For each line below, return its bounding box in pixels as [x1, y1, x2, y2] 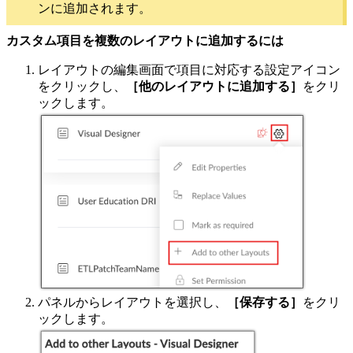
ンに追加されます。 [38, 2, 154, 16]
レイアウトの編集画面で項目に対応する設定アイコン [38, 63, 340, 77]
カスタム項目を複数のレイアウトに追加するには [6, 34, 284, 48]
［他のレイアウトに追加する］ [126, 80, 303, 94]
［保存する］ [227, 295, 303, 310]
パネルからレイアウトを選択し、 [38, 295, 227, 310]
